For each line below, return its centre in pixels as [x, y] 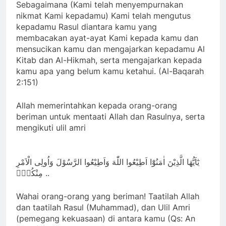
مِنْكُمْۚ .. [46, 173]
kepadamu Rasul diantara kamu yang [87, 27]
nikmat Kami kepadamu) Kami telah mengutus [103, 16]
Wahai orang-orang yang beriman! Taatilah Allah [108, 196]
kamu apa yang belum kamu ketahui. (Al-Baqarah [110, 71]
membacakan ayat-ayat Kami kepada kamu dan [107, 38]
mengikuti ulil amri [51, 128]
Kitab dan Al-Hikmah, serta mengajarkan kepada [109, 60]
